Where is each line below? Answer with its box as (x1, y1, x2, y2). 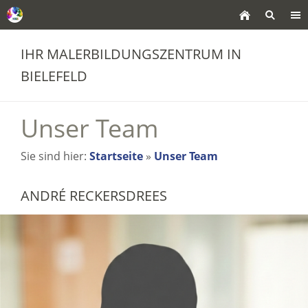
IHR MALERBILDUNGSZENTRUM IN (21, 45, 241, 63)
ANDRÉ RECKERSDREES (21, 186, 167, 205)
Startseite (89, 148, 143, 164)
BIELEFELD (21, 67, 87, 85)
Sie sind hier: (21, 148, 89, 164)
